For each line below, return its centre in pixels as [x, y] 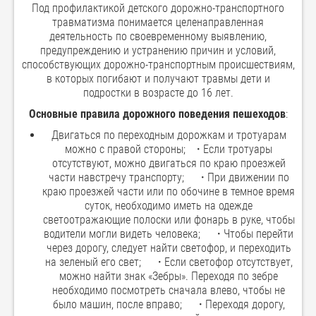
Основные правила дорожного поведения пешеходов [157, 114]
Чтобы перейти [257, 234]
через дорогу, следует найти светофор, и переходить [169, 248]
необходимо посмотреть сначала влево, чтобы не [169, 291]
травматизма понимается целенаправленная [158, 23]
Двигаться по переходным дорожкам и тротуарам [169, 135]
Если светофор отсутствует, [227, 262]
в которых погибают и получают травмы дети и [158, 79]
